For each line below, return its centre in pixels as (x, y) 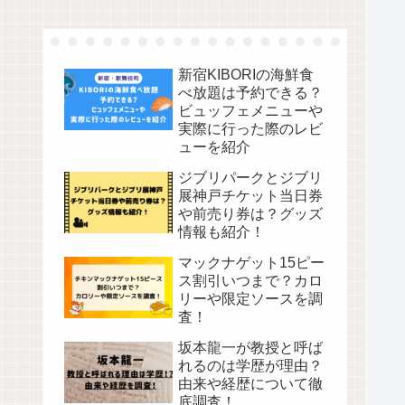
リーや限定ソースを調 (250, 298)
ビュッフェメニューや (250, 110)
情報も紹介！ (221, 231)
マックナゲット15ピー (251, 262)
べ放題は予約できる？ (250, 92)
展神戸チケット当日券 (250, 195)
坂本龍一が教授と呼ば (250, 347)
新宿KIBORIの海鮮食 (246, 74)
